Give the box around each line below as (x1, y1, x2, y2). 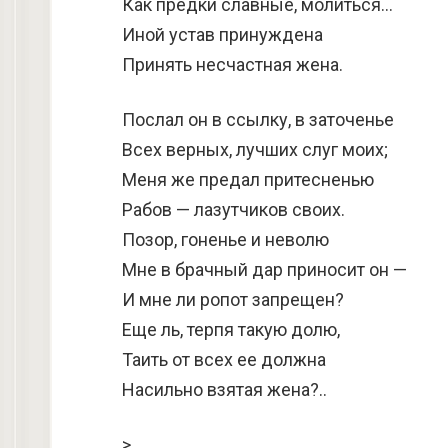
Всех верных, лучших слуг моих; (122, 139, 388, 160)
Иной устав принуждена (122, 24, 323, 45)
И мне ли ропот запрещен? (122, 289, 344, 310)
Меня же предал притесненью (122, 169, 374, 190)
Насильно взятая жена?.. (122, 379, 327, 400)
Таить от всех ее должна (122, 349, 326, 370)
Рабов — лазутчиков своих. (122, 199, 345, 220)
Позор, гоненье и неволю (122, 229, 329, 250)
